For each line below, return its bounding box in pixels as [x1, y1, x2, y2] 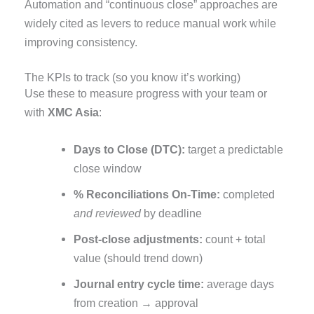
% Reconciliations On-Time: [73, 187, 220, 200]
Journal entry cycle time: [73, 277, 204, 290]
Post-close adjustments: [73, 232, 203, 245]
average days [203, 277, 274, 290]
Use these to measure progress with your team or [25, 86, 268, 100]
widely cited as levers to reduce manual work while [25, 17, 277, 30]
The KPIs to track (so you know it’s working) [25, 70, 241, 83]
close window [73, 161, 142, 175]
